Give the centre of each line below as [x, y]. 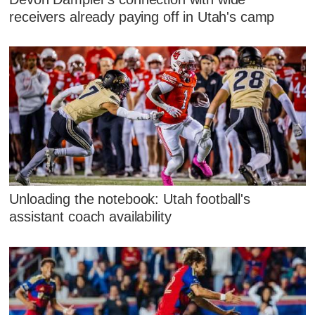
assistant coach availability [90, 217]
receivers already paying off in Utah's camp [142, 17]
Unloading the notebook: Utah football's [130, 199]
